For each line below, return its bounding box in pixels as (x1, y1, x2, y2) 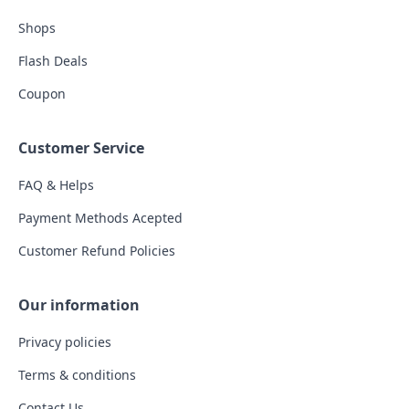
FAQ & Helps (18, 176, 94, 194)
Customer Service (18, 138, 144, 158)
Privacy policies (18, 333, 111, 351)
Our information (18, 295, 140, 315)
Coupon (18, 85, 66, 102)
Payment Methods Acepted (18, 209, 183, 226)
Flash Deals (18, 52, 88, 69)
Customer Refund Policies (18, 242, 175, 259)
